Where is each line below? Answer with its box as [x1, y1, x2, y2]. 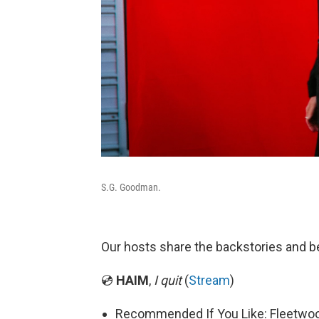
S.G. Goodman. [101, 182, 161, 193]
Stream [189, 273, 230, 288]
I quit [154, 273, 182, 288]
